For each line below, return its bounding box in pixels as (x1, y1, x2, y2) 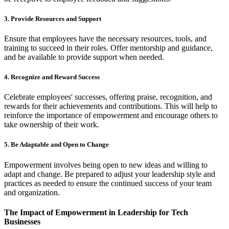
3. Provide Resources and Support (4, 14, 101, 22)
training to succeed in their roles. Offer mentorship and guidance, (4, 43, 213, 52)
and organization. (4, 188, 60, 197)
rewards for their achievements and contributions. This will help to (4, 102, 217, 111)
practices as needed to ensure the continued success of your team (4, 178, 212, 188)
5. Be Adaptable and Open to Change (4, 141, 109, 149)
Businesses (4, 217, 40, 226)
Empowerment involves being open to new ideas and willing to (4, 160, 208, 169)
